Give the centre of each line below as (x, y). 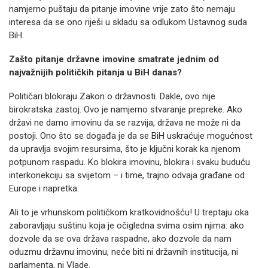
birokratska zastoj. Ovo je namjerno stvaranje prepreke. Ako (126, 109)
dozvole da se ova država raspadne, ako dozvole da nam (120, 239)
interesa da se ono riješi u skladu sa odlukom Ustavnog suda (128, 22)
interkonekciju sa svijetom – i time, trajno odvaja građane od (127, 175)
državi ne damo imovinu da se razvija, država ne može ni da (125, 123)
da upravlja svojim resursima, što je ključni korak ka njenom (125, 149)
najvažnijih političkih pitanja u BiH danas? (95, 72)
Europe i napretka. (44, 188)
